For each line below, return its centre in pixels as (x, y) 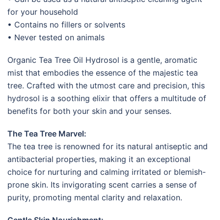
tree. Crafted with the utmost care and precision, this (106, 85)
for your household (43, 12)
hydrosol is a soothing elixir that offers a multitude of (107, 98)
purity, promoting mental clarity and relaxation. (95, 197)
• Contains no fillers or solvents (66, 24)
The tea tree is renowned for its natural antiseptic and (108, 146)
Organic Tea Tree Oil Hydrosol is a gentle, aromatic (102, 60)
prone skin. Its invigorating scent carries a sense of (102, 184)
